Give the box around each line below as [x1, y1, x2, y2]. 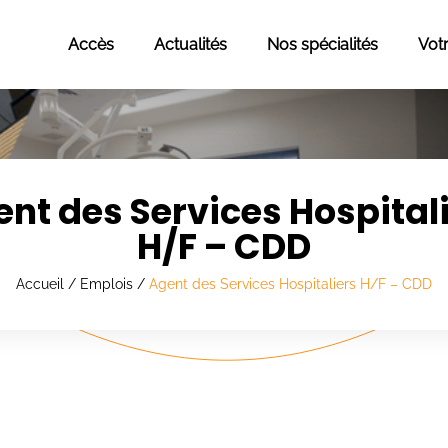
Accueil [16, 276, 64, 292]
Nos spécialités [266, 34, 378, 54]
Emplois [80, 276, 133, 292]
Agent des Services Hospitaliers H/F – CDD [149, 276, 432, 292]
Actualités [153, 34, 227, 54]
